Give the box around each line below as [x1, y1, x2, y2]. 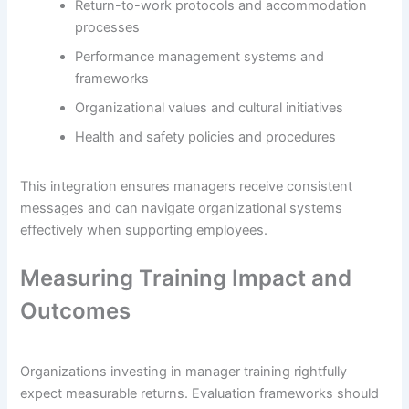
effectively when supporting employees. [20, 221, 268, 238]
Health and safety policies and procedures [75, 129, 337, 146]
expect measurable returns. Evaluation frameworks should [20, 385, 380, 403]
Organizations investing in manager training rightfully [20, 363, 348, 381]
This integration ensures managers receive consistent [20, 177, 353, 194]
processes [75, 19, 141, 37]
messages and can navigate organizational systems [20, 199, 343, 216]
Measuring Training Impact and [20, 265, 352, 292]
